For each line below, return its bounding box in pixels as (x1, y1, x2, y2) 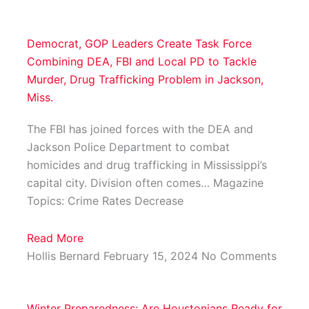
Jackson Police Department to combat (26, 140, 230, 154)
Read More (26, 231, 83, 246)
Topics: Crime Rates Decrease (26, 194, 183, 208)
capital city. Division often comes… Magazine (26, 176, 263, 190)
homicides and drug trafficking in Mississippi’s (26, 158, 267, 172)
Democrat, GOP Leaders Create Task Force (26, 37, 252, 51)
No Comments (201, 249, 277, 263)
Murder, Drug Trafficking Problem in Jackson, (26, 72, 263, 87)
